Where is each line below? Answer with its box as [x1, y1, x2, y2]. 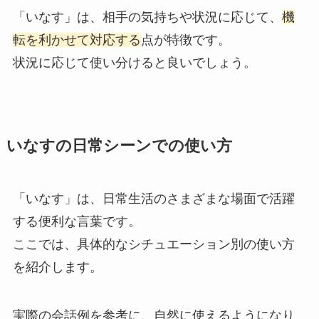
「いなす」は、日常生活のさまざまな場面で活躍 [12, 191, 295, 206]
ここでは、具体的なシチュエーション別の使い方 [12, 236, 295, 251]
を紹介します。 [12, 259, 103, 274]
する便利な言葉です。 [12, 214, 141, 229]
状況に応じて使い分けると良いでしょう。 [12, 55, 256, 70]
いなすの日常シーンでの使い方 [6, 137, 232, 155]
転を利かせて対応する [12, 32, 141, 47]
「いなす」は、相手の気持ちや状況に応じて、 [12, 9, 282, 24]
